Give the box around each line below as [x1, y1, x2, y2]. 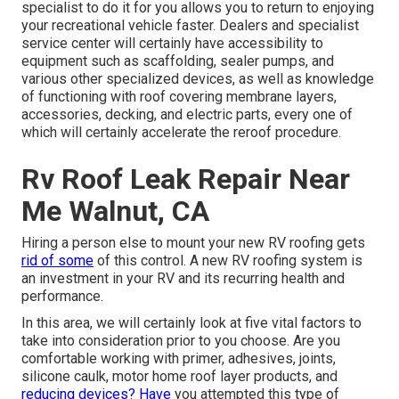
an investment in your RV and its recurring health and [21, 270, 345, 288]
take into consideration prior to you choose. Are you [21, 332, 340, 350]
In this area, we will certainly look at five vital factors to [21, 314, 362, 332]
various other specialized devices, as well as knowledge [21, 70, 374, 88]
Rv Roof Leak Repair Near [21, 162, 350, 197]
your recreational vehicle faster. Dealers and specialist [21, 17, 359, 35]
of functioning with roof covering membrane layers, [21, 88, 337, 106]
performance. [21, 288, 103, 305]
